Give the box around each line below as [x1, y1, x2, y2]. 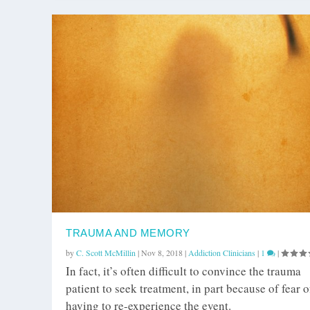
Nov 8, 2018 [141, 246, 183, 258]
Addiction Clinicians [188, 246, 255, 258]
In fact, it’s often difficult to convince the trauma [66, 262, 301, 279]
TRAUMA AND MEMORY [66, 226, 190, 239]
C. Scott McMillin [76, 246, 136, 258]
